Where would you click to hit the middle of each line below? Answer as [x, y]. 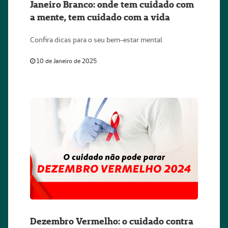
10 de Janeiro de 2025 [66, 61]
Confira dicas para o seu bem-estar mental [96, 40]
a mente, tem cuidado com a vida [100, 17]
